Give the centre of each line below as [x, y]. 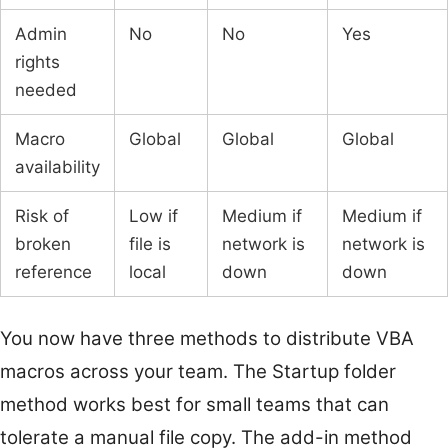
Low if [153, 215]
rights [37, 61]
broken [43, 243]
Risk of [42, 215]
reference [53, 271]
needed [46, 89]
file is [150, 243]
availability [57, 166]
